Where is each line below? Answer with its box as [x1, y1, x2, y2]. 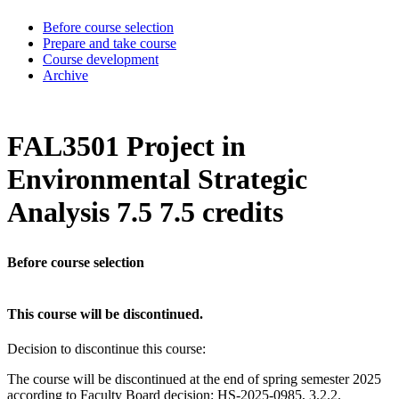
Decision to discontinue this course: [7, 341, 206, 357]
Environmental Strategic [7, 163, 307, 196]
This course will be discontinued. [7, 305, 203, 322]
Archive [43, 67, 88, 83]
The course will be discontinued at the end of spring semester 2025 [7, 371, 381, 387]
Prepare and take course [43, 35, 176, 51]
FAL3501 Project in [7, 130, 246, 163]
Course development [43, 51, 159, 67]
